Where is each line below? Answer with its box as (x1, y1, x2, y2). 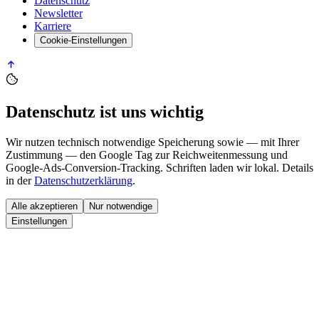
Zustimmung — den (6, 149, 96, 162)
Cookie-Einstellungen (40, 35, 127, 46)
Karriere (34, 20, 71, 33)
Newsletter (34, 7, 83, 20)
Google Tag (99, 149, 152, 162)
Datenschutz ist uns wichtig (6, 103, 204, 122)
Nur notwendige (89, 201, 152, 212)
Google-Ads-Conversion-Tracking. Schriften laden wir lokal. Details (6, 162, 313, 174)
